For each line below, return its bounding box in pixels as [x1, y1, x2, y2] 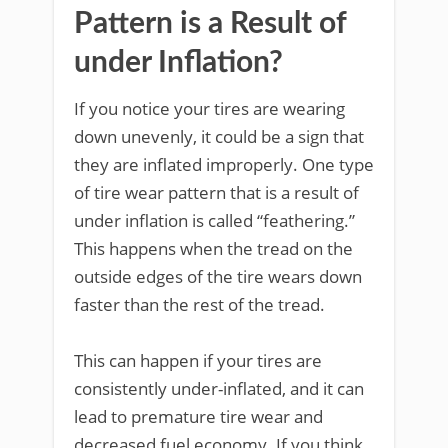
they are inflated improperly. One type [74, 152, 374, 176]
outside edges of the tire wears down [74, 264, 362, 288]
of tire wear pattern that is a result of [74, 180, 359, 204]
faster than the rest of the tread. [74, 292, 325, 316]
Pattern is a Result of [74, 8, 346, 39]
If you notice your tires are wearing [74, 96, 345, 120]
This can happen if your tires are [74, 348, 322, 372]
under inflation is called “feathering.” [74, 208, 355, 232]
